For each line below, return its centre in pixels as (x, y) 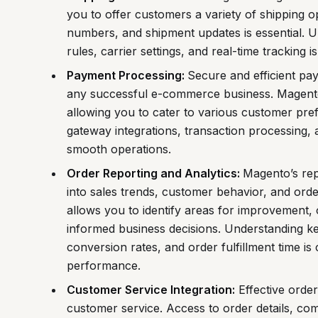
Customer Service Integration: (150, 290)
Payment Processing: (127, 76)
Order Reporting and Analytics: (154, 174)
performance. (103, 266)
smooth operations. (119, 149)
